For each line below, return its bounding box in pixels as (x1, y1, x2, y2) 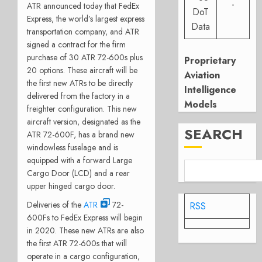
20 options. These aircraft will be (27, 64, 137, 76)
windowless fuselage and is (27, 141, 118, 153)
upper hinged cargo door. (27, 180, 115, 192)
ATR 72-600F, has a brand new (27, 128, 135, 140)
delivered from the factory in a (27, 89, 130, 102)
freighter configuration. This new (27, 102, 137, 115)
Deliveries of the (27, 198, 84, 211)
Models (184, 98, 218, 111)
